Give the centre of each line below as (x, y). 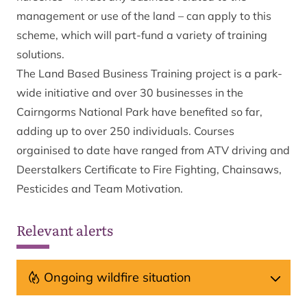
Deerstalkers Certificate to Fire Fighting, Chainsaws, (149, 169)
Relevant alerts (65, 230)
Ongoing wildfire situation (118, 277)
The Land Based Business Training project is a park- (149, 73)
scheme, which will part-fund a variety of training (142, 35)
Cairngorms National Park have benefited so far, (139, 112)
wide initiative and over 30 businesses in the (130, 93)
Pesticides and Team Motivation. (100, 188)
